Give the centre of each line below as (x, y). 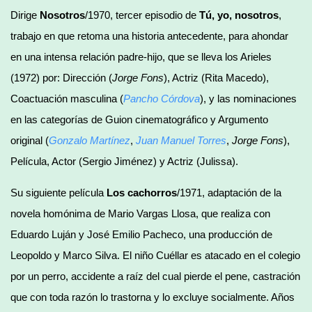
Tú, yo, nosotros (239, 15)
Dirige (25, 15)
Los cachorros (142, 192)
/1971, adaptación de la (229, 192)
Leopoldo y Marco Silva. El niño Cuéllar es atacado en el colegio (155, 255)
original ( (30, 140)
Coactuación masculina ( (67, 98)
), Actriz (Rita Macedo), (216, 77)
